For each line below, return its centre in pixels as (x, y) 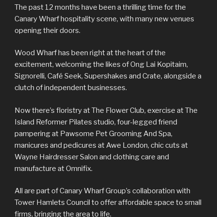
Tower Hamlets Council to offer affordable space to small (108, 203)
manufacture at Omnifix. (54, 168)
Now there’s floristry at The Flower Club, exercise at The (106, 110)
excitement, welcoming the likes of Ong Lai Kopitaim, (101, 65)
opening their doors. (47, 30)
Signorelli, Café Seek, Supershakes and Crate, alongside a (108, 76)
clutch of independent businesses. (72, 88)
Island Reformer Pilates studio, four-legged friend (96, 122)
